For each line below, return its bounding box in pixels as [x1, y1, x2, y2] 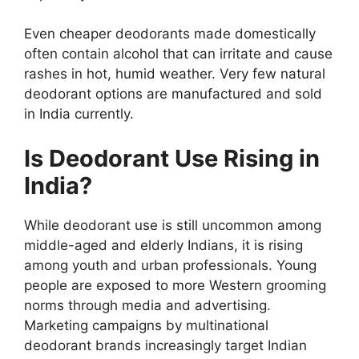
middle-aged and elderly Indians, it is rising [24, 236, 303, 253]
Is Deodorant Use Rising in [24, 143, 320, 172]
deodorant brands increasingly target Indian [24, 337, 307, 353]
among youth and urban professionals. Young [24, 256, 317, 273]
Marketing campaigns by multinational [24, 317, 268, 333]
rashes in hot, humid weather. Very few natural [24, 66, 325, 83]
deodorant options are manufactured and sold [24, 86, 322, 103]
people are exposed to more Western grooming [24, 276, 326, 293]
